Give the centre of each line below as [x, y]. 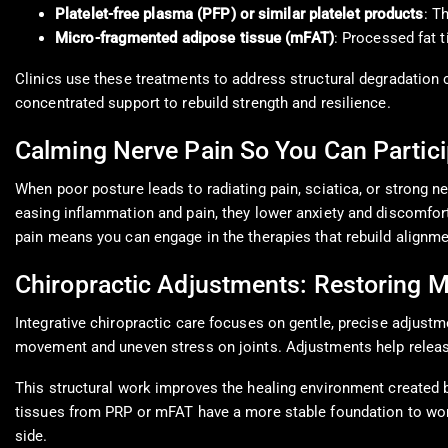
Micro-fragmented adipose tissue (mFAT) [194, 38]
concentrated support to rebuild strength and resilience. [203, 103]
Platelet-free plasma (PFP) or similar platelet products [239, 14]
